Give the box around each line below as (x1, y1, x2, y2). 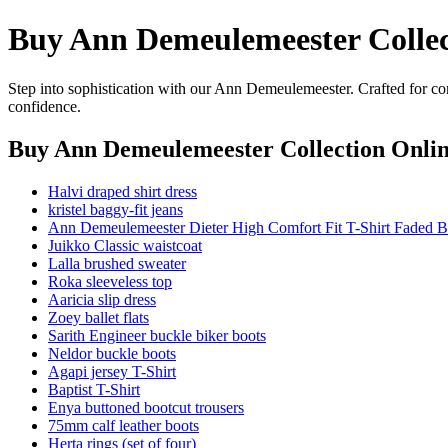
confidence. (8, 97, 81, 115)
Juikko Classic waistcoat (48, 236, 202, 254)
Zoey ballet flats (48, 308, 149, 326)
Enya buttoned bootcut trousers (48, 398, 244, 416)
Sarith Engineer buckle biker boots (48, 326, 266, 344)
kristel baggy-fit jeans (48, 200, 183, 218)
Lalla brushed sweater (48, 254, 186, 272)
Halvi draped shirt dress (48, 182, 197, 200)
